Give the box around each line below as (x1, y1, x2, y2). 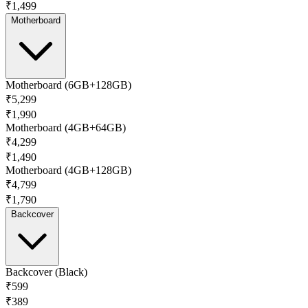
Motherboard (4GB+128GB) (5, 164, 131, 176)
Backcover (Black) (5, 265, 87, 278)
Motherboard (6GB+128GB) (5, 78, 131, 91)
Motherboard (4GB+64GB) (5, 121, 126, 133)
